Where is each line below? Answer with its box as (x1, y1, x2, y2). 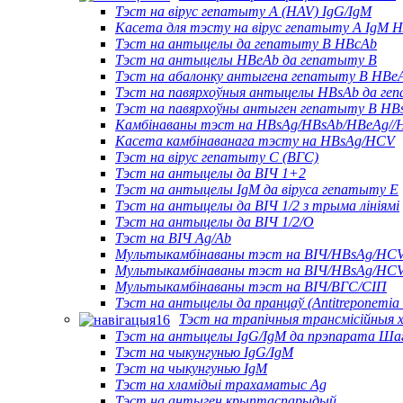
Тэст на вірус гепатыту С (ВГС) (115, 148, 318, 165)
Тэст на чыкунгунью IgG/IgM (115, 345, 293, 361)
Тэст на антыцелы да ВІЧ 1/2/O (115, 213, 314, 229)
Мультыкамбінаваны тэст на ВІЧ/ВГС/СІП (115, 278, 387, 294)
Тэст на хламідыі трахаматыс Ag (115, 377, 327, 393)
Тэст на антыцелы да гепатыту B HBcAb (115, 35, 377, 51)
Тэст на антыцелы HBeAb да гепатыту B (115, 51, 377, 67)
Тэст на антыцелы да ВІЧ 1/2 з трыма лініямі (115, 197, 399, 213)
